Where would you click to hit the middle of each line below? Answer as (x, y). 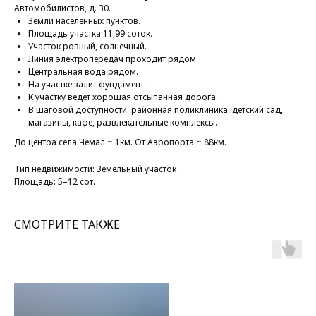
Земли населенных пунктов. (84, 20)
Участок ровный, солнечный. (87, 46)
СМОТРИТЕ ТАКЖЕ (67, 224)
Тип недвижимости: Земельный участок (95, 169)
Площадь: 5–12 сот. (55, 181)
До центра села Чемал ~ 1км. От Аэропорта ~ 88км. (120, 142)
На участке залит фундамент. (87, 84)
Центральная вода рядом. (83, 71)
